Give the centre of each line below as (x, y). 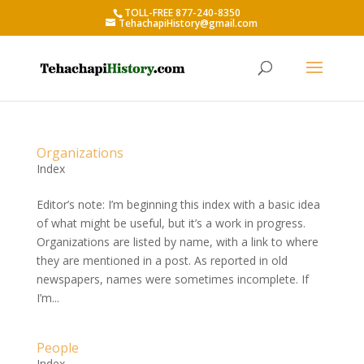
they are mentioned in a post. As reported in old (162, 260)
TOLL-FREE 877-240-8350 (182, 13)
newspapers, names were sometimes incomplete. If (172, 279)
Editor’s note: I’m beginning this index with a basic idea (178, 204)
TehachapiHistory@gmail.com (188, 23)
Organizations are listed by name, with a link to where (177, 242)
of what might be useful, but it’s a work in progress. (171, 223)
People (57, 348)
